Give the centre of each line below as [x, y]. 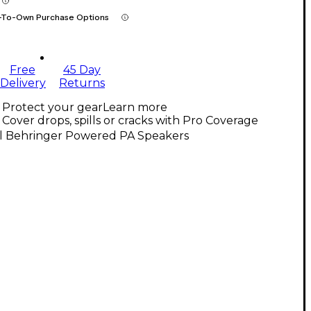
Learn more [135, 108]
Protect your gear [52, 108]
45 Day [82, 70]
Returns [82, 83]
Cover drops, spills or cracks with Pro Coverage [130, 121]
